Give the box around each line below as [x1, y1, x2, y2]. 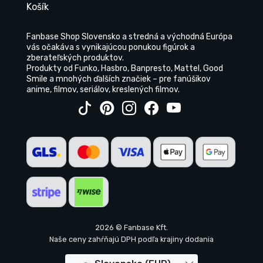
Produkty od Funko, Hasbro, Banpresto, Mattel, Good [26, 63, 223, 73]
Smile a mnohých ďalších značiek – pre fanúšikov [26, 73, 211, 84]
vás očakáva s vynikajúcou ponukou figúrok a [26, 42, 195, 52]
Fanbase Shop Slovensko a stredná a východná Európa [26, 31, 232, 42]
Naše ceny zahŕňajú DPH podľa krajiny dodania [49, 234, 214, 244]
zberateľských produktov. [26, 52, 124, 63]
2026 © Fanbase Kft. [95, 222, 168, 232]
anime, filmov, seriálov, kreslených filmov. [26, 84, 180, 95]
